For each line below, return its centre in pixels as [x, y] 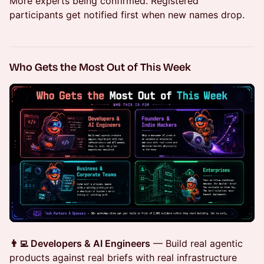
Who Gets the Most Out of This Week [100, 67]
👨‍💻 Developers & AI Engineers [80, 243]
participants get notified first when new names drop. [127, 15]
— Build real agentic [197, 243]
